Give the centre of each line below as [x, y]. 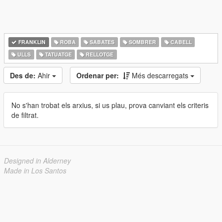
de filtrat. [25, 115]
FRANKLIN [31, 42]
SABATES [102, 42]
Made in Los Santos [35, 170]
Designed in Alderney [37, 161]
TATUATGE [57, 54]
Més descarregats [161, 75]
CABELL [180, 42]
